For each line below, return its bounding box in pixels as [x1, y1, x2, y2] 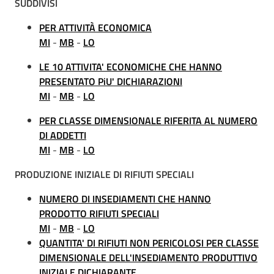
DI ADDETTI [39, 128, 86, 143]
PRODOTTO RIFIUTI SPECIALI [39, 206, 159, 221]
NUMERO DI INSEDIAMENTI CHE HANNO [39, 191, 211, 206]
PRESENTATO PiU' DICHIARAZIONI [39, 74, 182, 89]
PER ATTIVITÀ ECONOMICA [39, 20, 152, 35]
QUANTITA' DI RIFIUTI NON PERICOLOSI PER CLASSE [39, 235, 259, 250]
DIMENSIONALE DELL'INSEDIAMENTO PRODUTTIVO [39, 250, 257, 265]
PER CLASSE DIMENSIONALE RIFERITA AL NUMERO [39, 113, 257, 128]
